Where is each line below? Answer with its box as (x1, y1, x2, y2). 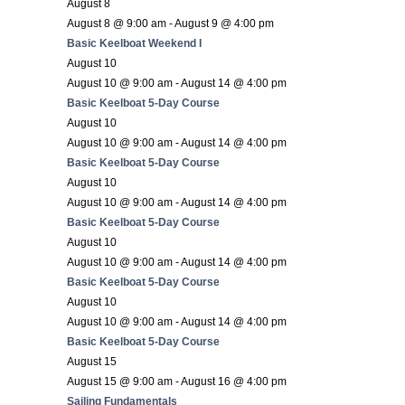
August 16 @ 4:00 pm (181, 374, 287, 388)
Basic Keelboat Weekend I (67, 36, 202, 50)
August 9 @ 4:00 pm (174, 16, 274, 30)
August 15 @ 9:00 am (67, 374, 173, 388)
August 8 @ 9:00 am (67, 16, 166, 30)
